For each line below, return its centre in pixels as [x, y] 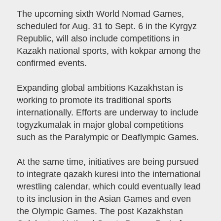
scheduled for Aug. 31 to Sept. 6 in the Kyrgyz [107, 26]
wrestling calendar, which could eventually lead [109, 187]
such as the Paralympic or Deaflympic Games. [108, 137]
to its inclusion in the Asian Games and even [104, 199]
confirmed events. [52, 63]
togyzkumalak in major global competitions [100, 125]
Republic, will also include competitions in [98, 39]
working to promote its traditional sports [94, 100]
